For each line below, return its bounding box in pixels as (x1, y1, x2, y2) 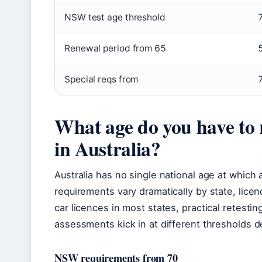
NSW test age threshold (64, 12, 166, 23)
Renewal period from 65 (64, 43, 166, 54)
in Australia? (54, 134, 161, 163)
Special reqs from (64, 74, 139, 85)
